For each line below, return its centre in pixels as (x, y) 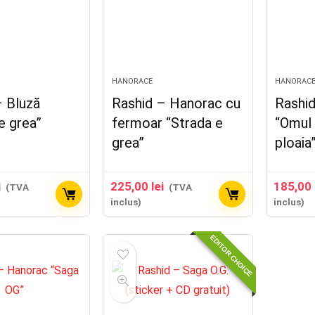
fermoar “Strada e (168, 123)
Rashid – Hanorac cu (176, 103)
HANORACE (133, 81)
